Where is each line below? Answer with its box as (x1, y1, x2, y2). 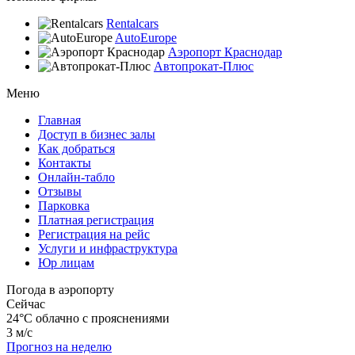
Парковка (38, 198, 90, 212)
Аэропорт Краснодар (168, 44, 282, 59)
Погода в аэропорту (6, 282, 114, 296)
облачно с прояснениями (36, 311, 170, 325)
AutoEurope (115, 30, 177, 44)
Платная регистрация (38, 212, 154, 227)
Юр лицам (38, 255, 94, 269)
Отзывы (38, 184, 82, 198)
